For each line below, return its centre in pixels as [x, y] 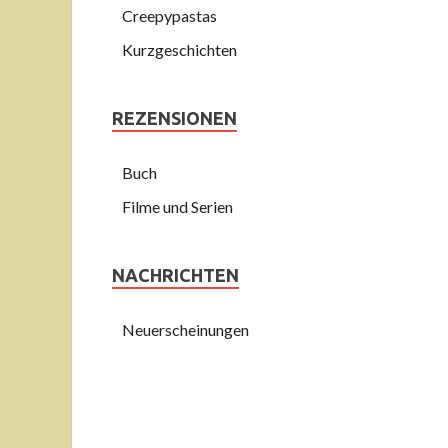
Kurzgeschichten [179, 49]
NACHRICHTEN [175, 275]
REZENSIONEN [174, 118]
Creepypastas [169, 15]
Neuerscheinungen [185, 329]
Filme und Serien [177, 206]
